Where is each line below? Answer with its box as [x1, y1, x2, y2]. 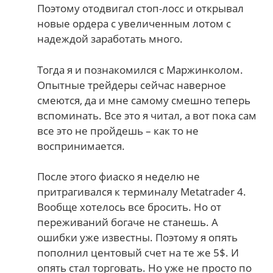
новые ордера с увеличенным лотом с [37, 16, 232, 31]
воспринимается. [37, 138, 126, 153]
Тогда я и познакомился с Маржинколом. [37, 62, 244, 77]
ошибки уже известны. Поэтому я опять [37, 230, 238, 245]
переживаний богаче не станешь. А [37, 215, 219, 230]
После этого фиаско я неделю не [37, 169, 200, 184]
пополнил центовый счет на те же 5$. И [37, 246, 239, 260]
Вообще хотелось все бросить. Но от [37, 200, 222, 214]
